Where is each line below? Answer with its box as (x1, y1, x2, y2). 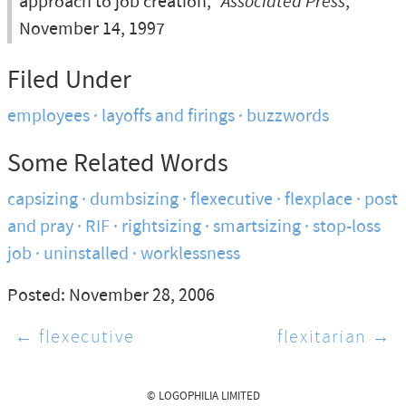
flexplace (285, 188, 353, 212)
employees (7, 104, 90, 129)
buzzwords (246, 104, 329, 129)
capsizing (7, 188, 78, 212)
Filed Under (7, 63, 131, 98)
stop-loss (313, 215, 381, 239)
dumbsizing (90, 188, 179, 212)
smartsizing (213, 215, 301, 239)
